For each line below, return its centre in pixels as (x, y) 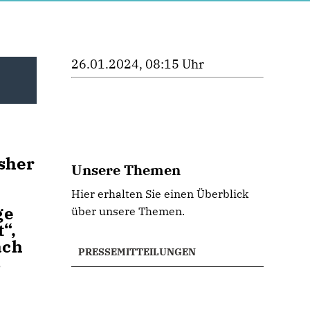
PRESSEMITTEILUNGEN (137, 252)
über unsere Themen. (128, 211)
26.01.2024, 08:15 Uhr (138, 64)
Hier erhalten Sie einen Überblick (160, 194)
